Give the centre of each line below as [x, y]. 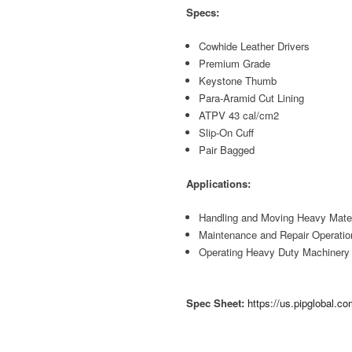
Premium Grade [235, 63]
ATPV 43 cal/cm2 [239, 115]
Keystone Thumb [238, 80]
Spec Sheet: [215, 302]
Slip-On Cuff [227, 132]
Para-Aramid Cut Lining [252, 97]
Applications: [218, 183]
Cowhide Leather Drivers [255, 46]
